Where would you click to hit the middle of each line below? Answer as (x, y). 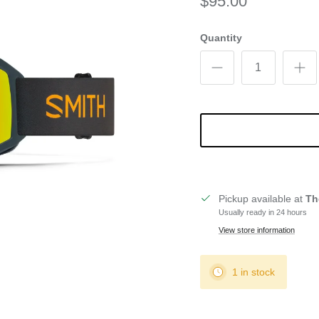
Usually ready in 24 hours (262, 212)
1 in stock (253, 272)
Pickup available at (262, 198)
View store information (256, 230)
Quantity (221, 37)
